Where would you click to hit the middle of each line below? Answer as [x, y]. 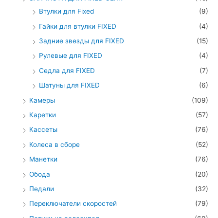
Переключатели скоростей [73, 204]
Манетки [43, 159]
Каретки [43, 115]
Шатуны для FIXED [69, 85]
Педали [42, 189]
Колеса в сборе [54, 144]
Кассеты [43, 130]
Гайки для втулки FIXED [78, 26]
